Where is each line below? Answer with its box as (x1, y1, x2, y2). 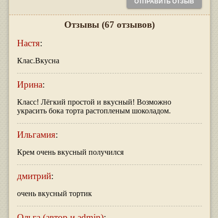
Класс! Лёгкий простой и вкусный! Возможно (17, 98, 171, 107)
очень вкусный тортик (17, 189, 92, 198)
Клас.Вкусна (17, 56, 59, 65)
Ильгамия (17, 129, 55, 140)
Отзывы (64, 19, 102, 30)
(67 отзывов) (101, 19, 155, 30)
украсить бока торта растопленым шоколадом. (17, 107, 171, 115)
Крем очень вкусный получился (17, 148, 124, 157)
